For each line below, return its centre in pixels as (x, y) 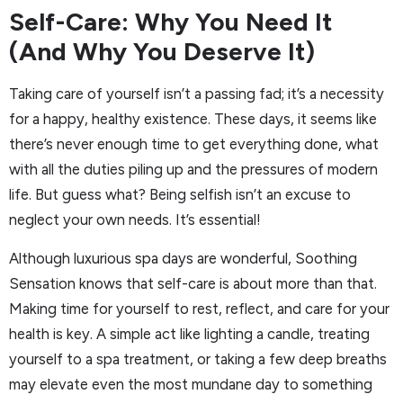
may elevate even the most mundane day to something (191, 384)
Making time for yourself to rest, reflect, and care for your (199, 308)
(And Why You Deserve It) (162, 52)
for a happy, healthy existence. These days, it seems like (193, 119)
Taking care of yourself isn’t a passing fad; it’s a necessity (197, 94)
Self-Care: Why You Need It (170, 22)
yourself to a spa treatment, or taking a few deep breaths (198, 358)
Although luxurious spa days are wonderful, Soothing (183, 258)
